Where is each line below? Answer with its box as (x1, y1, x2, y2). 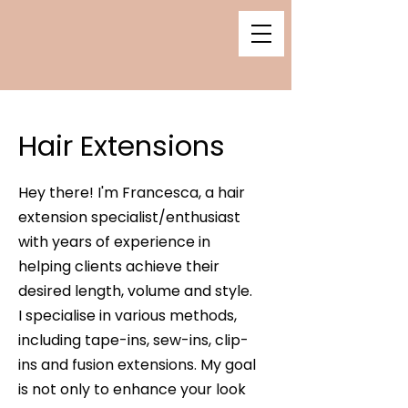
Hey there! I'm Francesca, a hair (18, 182, 245, 203)
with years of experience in (18, 231, 210, 252)
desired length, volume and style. (18, 280, 252, 301)
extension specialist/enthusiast (18, 207, 240, 228)
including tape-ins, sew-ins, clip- (18, 330, 249, 351)
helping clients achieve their (18, 256, 219, 277)
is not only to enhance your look (18, 379, 246, 400)
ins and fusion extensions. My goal (18, 354, 256, 375)
